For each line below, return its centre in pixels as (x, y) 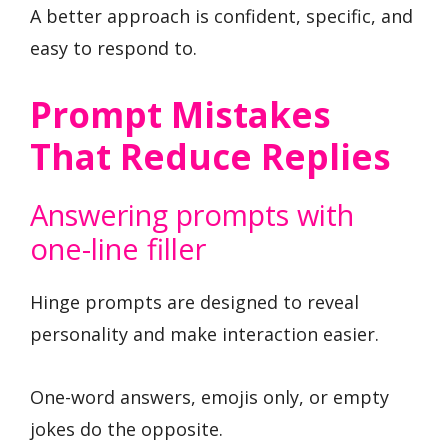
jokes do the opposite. (126, 428)
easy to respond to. (113, 47)
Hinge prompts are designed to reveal (194, 302)
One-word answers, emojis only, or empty (209, 396)
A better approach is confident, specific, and (221, 15)
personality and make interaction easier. (204, 334)
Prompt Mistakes (180, 115)
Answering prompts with (192, 215)
